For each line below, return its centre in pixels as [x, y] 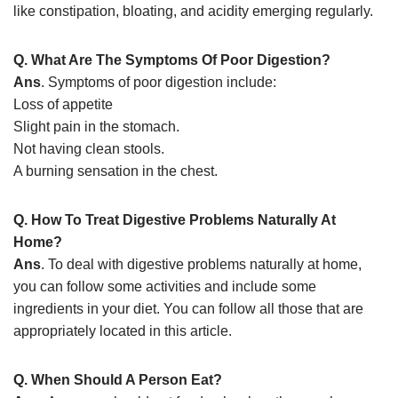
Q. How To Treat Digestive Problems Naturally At [175, 220]
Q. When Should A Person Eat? [118, 380]
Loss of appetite [63, 105]
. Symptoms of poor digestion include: [159, 83]
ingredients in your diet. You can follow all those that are [188, 309]
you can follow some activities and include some [165, 287]
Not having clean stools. [89, 149]
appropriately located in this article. [123, 331]
